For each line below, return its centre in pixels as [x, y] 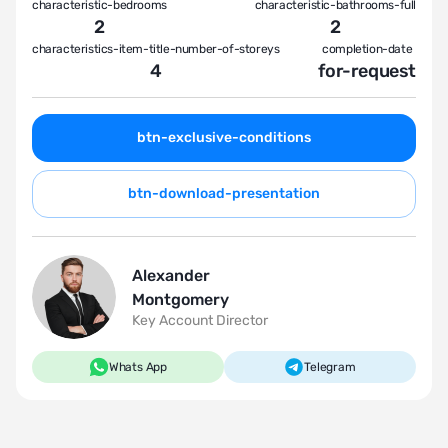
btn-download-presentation [224, 193]
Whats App [138, 367]
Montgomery [180, 299]
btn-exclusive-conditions [224, 137]
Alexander [171, 275]
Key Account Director [200, 320]
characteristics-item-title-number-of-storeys [156, 49]
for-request [367, 71]
